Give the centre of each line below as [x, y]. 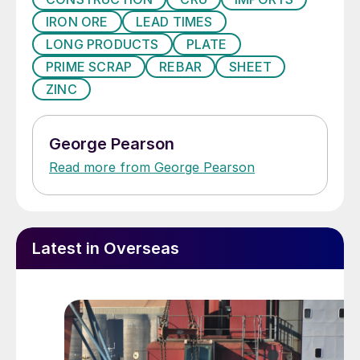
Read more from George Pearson [152, 168]
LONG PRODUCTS [102, 45]
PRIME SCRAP [89, 67]
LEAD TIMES [174, 22]
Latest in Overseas [106, 249]
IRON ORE [77, 22]
